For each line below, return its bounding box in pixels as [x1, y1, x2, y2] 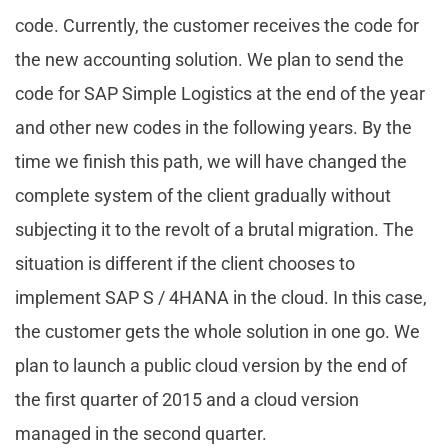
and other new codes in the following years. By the [15, 116, 412, 138]
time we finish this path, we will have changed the [15, 150, 407, 172]
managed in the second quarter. [15, 422, 267, 444]
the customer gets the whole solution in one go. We [15, 320, 420, 342]
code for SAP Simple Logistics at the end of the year [15, 82, 425, 104]
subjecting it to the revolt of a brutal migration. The [15, 218, 414, 240]
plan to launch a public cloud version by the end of [15, 354, 407, 376]
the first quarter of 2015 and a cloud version [15, 388, 359, 410]
